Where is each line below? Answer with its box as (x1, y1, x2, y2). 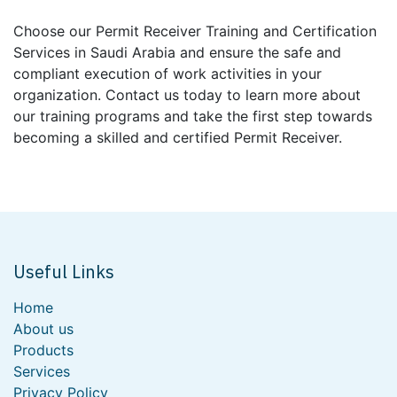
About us (13, 319, 74, 338)
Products (13, 340, 74, 359)
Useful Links (13, 259, 114, 284)
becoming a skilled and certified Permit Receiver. (13, 128, 342, 146)
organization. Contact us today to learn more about (13, 85, 361, 104)
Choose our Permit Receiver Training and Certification (13, 21, 377, 40)
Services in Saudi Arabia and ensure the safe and (13, 43, 341, 61)
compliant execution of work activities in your (13, 64, 322, 82)
